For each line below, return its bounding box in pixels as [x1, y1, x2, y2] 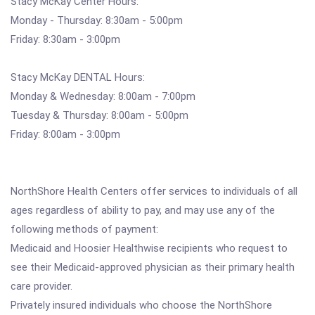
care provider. [11, 280, 72, 292]
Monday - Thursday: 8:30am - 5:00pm [11, 14, 183, 27]
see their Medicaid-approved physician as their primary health [11, 261, 295, 274]
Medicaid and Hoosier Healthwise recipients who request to [11, 242, 288, 255]
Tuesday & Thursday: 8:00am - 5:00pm [11, 109, 188, 122]
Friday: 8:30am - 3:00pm [11, 33, 120, 46]
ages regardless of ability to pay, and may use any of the [11, 204, 275, 217]
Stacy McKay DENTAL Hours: [11, 71, 145, 84]
